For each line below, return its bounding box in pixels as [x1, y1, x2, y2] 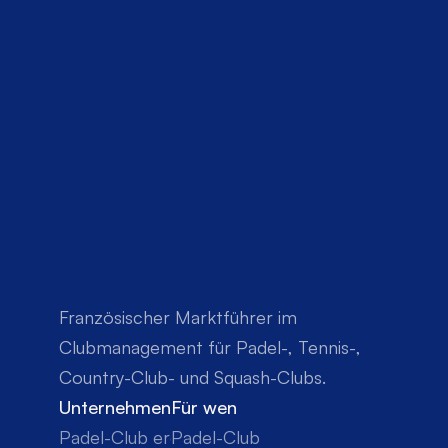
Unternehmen [59, 396, 171, 418]
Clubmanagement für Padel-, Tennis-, [59, 336, 361, 358]
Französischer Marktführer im [59, 306, 297, 328]
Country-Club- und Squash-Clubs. [59, 366, 326, 388]
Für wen [171, 396, 238, 418]
